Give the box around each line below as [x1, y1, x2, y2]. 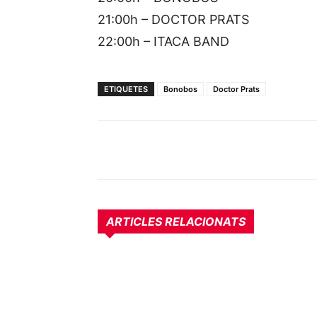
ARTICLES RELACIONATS [106, 214, 246, 229]
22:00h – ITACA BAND [98, 34, 229, 49]
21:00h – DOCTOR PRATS [98, 12, 249, 27]
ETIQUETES [104, 84, 148, 94]
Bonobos [163, 84, 197, 94]
